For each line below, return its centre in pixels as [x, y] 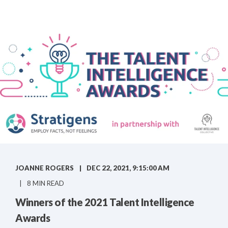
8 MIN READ [46, 183]
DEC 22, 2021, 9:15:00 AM [128, 168]
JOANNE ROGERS [45, 168]
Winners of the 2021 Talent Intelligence [105, 202]
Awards [33, 218]
